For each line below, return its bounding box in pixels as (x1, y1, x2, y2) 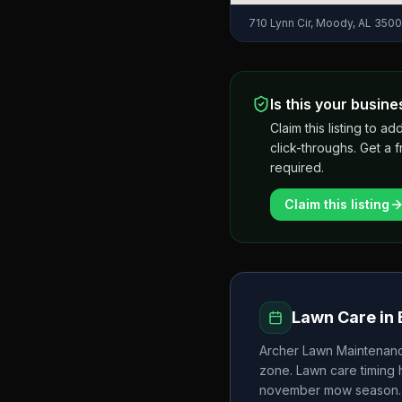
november (259, 382, 320, 398)
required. (270, 160, 324, 175)
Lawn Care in (292, 308, 398, 327)
